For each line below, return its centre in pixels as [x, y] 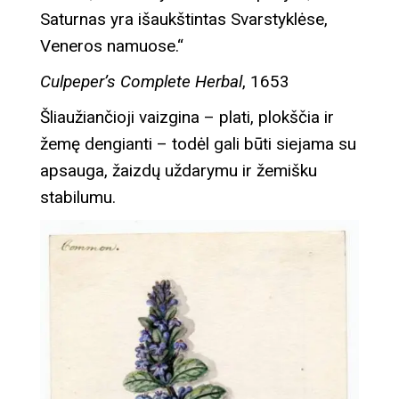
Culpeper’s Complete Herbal [141, 82]
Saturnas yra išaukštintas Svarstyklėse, [184, 20]
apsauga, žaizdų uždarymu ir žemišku [179, 171]
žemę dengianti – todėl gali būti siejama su [198, 144]
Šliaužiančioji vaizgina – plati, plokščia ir [187, 118]
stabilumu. [78, 198]
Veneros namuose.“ [112, 46]
